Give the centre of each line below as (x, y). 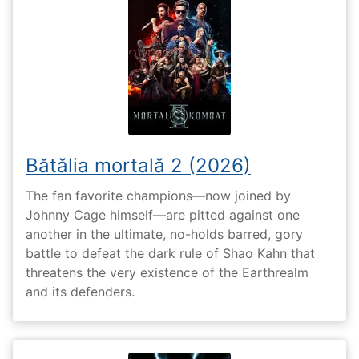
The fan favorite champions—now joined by (158, 195)
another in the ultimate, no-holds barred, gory (164, 234)
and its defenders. (80, 291)
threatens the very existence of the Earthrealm (167, 272)
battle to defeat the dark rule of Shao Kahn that (170, 253)
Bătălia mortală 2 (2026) (138, 166)
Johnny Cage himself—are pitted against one (163, 214)
